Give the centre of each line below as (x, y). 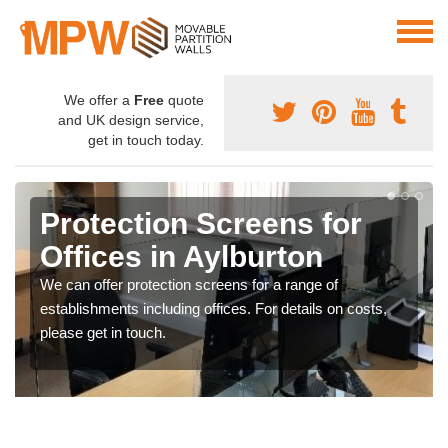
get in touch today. (146, 140)
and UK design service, (131, 120)
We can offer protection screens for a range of (189, 285)
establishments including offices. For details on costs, (213, 309)
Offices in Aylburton (181, 257)
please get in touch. (103, 333)
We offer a (99, 100)
